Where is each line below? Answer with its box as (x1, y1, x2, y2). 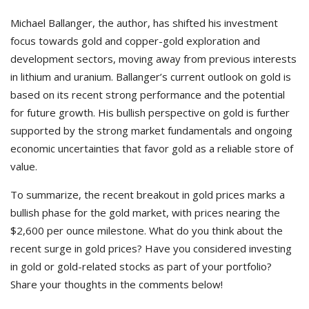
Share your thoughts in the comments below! (10, 277, 223, 291)
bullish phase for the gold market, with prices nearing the (10, 206, 280, 219)
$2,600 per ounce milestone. (10, 223, 149, 237)
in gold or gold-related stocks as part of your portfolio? (10, 259, 272, 273)
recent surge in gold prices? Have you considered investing (10, 241, 292, 255)
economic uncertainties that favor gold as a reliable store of (10, 141, 293, 155)
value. (10, 159, 37, 173)
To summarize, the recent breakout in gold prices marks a (10, 188, 285, 201)
